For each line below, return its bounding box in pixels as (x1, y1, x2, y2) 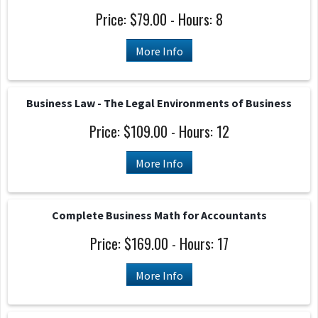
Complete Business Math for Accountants (51, 208, 267, 222)
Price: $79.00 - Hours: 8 (95, 9, 223, 30)
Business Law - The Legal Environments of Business (26, 96, 292, 110)
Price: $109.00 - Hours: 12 (89, 121, 229, 142)
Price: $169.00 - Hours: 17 (89, 233, 229, 254)
